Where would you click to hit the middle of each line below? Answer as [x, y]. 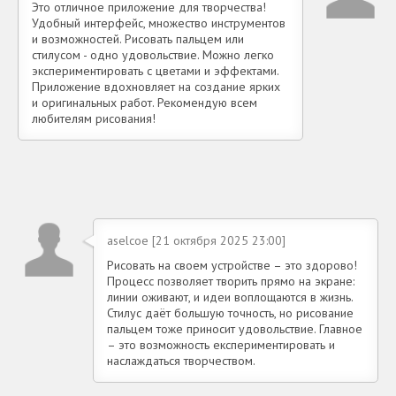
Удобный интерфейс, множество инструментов [159, 23]
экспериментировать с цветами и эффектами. [155, 70]
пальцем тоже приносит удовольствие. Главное [235, 328]
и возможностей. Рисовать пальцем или [138, 38]
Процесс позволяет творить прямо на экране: [231, 281]
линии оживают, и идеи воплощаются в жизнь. [230, 297]
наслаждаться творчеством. [181, 360]
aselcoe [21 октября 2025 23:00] [196, 240]
